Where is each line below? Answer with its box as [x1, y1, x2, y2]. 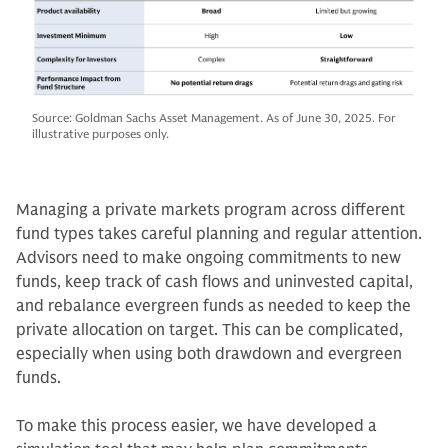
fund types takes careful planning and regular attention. [16, 224, 422, 245]
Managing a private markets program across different [16, 200, 405, 221]
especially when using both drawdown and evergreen [16, 344, 402, 365]
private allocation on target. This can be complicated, [16, 320, 403, 341]
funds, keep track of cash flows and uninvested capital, [16, 272, 413, 293]
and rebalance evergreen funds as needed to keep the [16, 296, 411, 317]
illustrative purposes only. [32, 126, 169, 142]
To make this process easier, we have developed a [16, 416, 377, 437]
